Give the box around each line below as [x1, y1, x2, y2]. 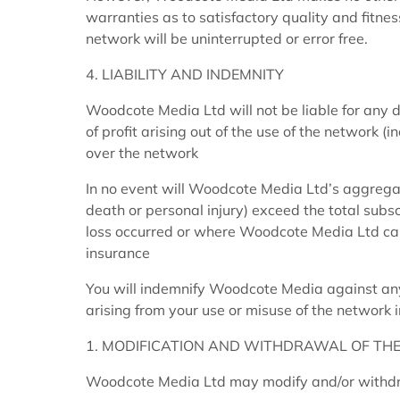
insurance [86, 244, 150, 262]
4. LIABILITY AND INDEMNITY [86, 65, 284, 84]
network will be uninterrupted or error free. [86, 29, 368, 48]
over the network [86, 144, 198, 162]
